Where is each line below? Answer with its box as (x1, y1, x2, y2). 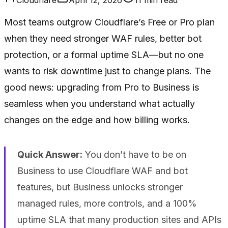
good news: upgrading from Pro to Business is (4, 81, 199, 93)
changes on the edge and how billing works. (4, 114, 190, 125)
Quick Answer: (17, 149, 82, 160)
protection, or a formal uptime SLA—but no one (4, 49, 204, 60)
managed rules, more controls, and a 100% (17, 197, 197, 209)
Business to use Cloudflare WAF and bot (17, 165, 188, 176)
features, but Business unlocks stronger (17, 181, 183, 192)
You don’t (82, 149, 128, 160)
